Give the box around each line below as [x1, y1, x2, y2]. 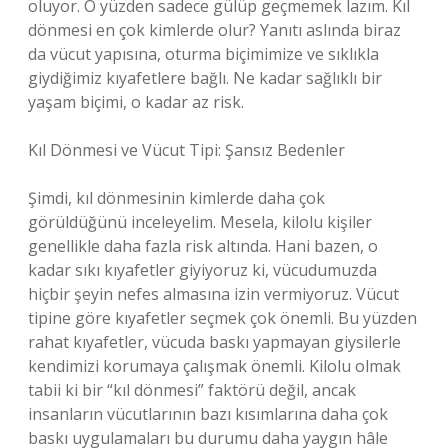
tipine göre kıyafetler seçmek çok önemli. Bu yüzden [28, 307, 417, 329]
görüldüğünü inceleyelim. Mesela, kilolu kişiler [28, 211, 372, 233]
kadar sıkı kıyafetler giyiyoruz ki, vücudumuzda [28, 259, 377, 281]
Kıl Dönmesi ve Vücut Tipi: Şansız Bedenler [28, 139, 345, 161]
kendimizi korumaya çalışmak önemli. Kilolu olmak [28, 355, 401, 377]
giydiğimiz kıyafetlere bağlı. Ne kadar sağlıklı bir [28, 67, 382, 89]
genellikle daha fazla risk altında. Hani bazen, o [28, 235, 378, 257]
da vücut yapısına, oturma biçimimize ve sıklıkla [28, 43, 379, 65]
